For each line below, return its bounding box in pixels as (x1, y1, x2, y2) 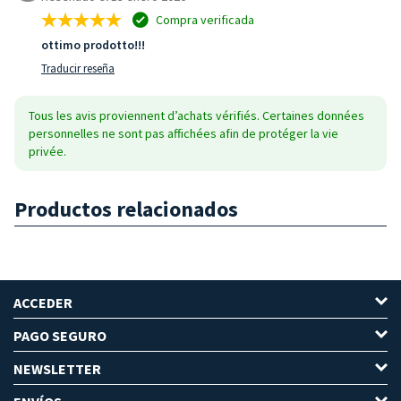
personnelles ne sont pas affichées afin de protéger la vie (29, 124, 338, 141)
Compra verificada (153, 11, 254, 28)
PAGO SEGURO (13, 326, 107, 345)
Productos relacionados (14, 194, 238, 223)
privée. (29, 142, 66, 159)
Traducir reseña (41, 60, 115, 76)
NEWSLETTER (13, 359, 101, 378)
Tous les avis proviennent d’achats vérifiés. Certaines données (29, 107, 364, 124)
